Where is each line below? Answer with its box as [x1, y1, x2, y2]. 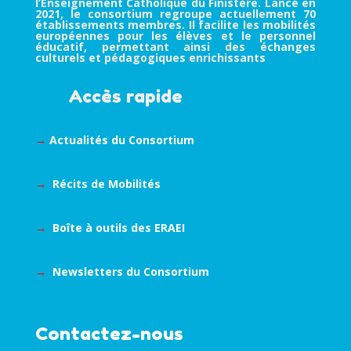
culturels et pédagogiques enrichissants [34, 50, 266, 66]
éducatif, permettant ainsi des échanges [34, 39, 317, 55]
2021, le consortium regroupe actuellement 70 [34, 6, 317, 22]
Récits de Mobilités [52, 176, 161, 192]
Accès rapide [34, 85, 183, 107]
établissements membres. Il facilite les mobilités [34, 17, 317, 33]
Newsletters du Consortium [52, 264, 209, 280]
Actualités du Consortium [49, 132, 194, 148]
